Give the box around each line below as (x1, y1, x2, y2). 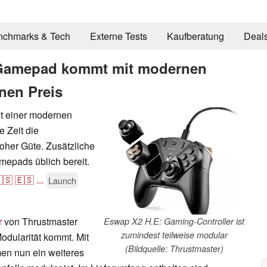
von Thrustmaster (2, 214, 77, 228)
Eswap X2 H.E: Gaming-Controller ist (104, 215, 244, 227)
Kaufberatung (166, 29, 224, 44)
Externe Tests (89, 29, 147, 44)
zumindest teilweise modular (120, 228, 228, 241)
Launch (48, 173, 76, 187)
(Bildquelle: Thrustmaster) (125, 242, 223, 254)
